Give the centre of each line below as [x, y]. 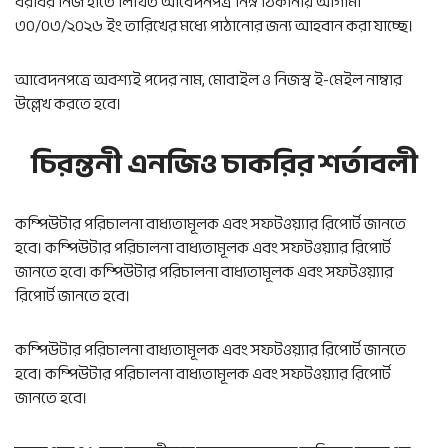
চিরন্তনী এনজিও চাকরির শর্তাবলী [224, 164]
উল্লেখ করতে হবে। [68, 104]
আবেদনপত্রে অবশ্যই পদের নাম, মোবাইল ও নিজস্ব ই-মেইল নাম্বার [208, 80]
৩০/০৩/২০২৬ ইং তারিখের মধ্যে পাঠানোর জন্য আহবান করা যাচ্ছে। [214, 26]
